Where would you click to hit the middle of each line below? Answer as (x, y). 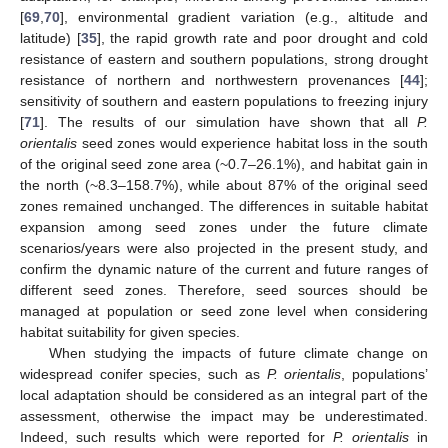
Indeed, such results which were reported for (177, 436)
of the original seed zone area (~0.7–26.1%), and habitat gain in (224, 163)
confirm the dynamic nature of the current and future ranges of (224, 268)
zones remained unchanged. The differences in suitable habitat (224, 205)
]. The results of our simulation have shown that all (228, 121)
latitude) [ (50, 37)
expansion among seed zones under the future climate (224, 226)
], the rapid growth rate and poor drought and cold (262, 37)
